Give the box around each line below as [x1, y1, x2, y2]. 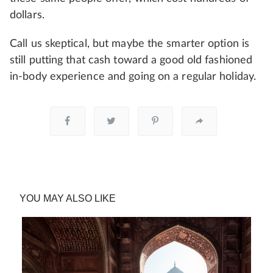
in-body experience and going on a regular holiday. [10, 71, 257, 83]
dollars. [10, 10, 44, 21]
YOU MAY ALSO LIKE [19, 193, 116, 204]
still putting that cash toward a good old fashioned [10, 55, 253, 66]
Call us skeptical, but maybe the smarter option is [10, 38, 250, 50]
